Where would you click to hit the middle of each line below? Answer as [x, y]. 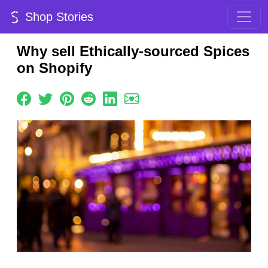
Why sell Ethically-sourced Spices [133, 51]
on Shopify [54, 68]
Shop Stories [57, 17]
